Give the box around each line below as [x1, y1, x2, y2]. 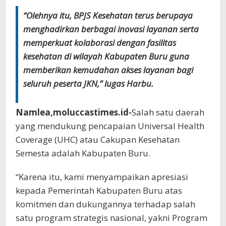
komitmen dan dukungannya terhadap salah [16, 198, 195, 210]
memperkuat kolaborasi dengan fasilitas [23, 36, 176, 48]
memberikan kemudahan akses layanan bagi [23, 64, 193, 76]
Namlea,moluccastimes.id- [16, 106, 132, 118]
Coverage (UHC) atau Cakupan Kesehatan [16, 133, 180, 145]
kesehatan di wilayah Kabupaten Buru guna [23, 50, 189, 62]
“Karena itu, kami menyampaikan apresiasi [16, 171, 188, 183]
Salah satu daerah [132, 106, 204, 118]
